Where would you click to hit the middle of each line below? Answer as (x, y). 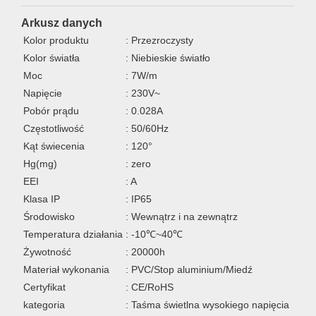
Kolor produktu (56, 40)
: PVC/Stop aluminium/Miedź (189, 269)
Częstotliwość (54, 128)
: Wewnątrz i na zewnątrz (182, 216)
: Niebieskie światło (168, 57)
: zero (138, 163)
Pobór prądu (51, 110)
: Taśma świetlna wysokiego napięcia (207, 304)
